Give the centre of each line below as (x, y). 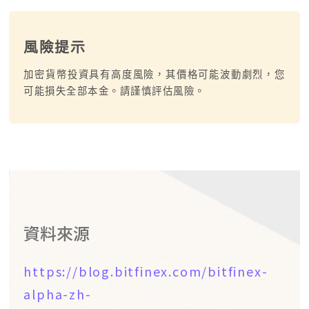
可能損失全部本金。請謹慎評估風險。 (114, 91)
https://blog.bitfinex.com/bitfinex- (146, 271)
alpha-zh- (58, 293)
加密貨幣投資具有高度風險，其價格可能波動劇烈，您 (154, 74)
